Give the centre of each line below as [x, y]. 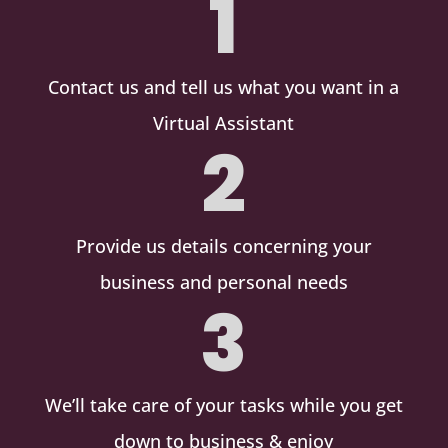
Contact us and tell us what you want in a [224, 86]
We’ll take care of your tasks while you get [223, 404]
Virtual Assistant [224, 122]
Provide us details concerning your [223, 245]
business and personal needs [223, 281]
